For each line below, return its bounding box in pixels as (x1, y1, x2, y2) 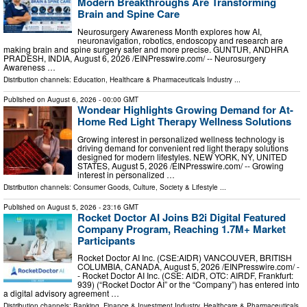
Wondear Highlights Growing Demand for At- (77, 101, 293, 117)
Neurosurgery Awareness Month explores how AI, (77, 25, 262, 37)
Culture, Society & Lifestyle (133, 182, 218, 192)
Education (73, 74, 106, 84)
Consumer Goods (73, 182, 129, 192)
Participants (77, 232, 135, 248)
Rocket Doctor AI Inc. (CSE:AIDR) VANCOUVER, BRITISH (77, 251, 292, 264)
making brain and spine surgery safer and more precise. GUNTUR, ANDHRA (3, 42, 288, 55)
